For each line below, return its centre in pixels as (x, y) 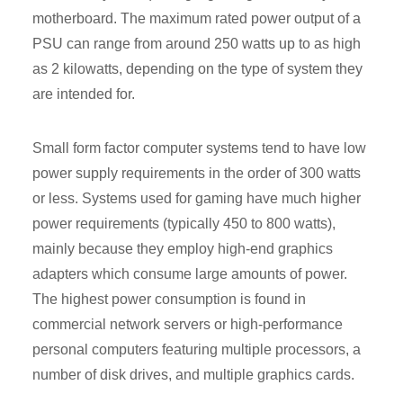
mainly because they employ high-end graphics (183, 248)
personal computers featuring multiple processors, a (197, 349)
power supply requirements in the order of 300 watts (197, 173)
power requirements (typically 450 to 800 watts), (184, 223)
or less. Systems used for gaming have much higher (197, 198)
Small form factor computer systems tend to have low (199, 148)
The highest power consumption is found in (169, 299)
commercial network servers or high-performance (188, 324)
